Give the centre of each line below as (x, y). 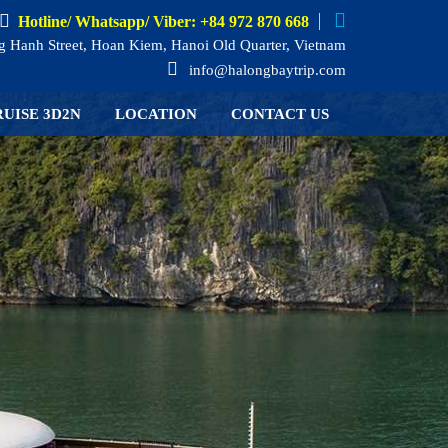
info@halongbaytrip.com (265, 70)
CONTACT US (279, 114)
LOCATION (155, 114)
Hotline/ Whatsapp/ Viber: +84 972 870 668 (163, 21)
